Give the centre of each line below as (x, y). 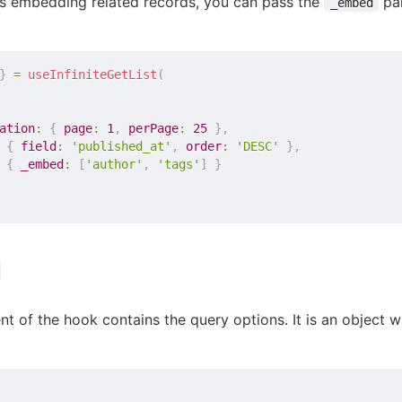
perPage (154, 128)
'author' (114, 164)
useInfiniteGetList (93, 74)
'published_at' (122, 146)
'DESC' (258, 146)
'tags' (179, 164)
